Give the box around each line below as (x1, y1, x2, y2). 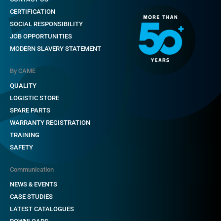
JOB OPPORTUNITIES (10, 33, 72, 40)
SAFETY (10, 144, 33, 151)
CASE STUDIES (10, 193, 53, 200)
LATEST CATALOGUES (10, 205, 74, 213)
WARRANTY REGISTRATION (10, 119, 90, 126)
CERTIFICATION (10, 8, 55, 15)
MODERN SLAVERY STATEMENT (10, 45, 101, 52)
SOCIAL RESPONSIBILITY (10, 20, 83, 28)
